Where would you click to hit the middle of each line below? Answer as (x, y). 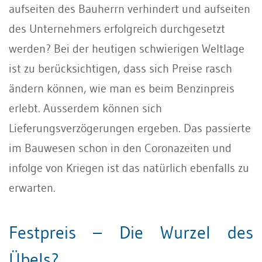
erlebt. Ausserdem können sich (85, 108)
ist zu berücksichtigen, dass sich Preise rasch (120, 68)
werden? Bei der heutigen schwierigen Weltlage (127, 48)
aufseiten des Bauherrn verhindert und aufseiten (130, 8)
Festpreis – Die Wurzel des (131, 232)
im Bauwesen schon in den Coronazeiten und (120, 148)
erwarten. (32, 187)
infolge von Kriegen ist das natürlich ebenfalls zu (129, 168)
